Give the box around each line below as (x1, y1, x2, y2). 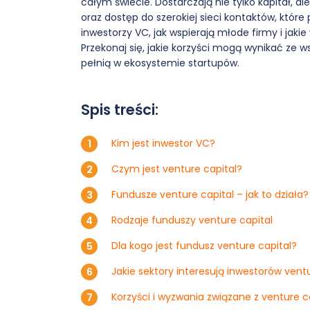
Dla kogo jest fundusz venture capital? (111, 239, 297, 253)
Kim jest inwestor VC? (111, 136, 215, 150)
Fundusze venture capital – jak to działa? (111, 188, 309, 201)
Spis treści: (81, 100, 158, 120)
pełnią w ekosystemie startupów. (81, 56, 239, 70)
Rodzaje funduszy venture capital (111, 213, 273, 227)
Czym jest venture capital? (111, 162, 242, 176)
